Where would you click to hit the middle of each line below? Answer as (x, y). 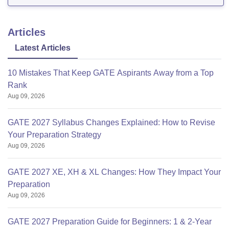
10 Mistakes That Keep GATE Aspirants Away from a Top (111, 73)
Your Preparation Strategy (54, 135)
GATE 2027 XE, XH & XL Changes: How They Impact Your (114, 172)
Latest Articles (43, 48)
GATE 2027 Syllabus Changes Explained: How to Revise (111, 123)
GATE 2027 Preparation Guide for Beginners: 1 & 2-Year (110, 222)
